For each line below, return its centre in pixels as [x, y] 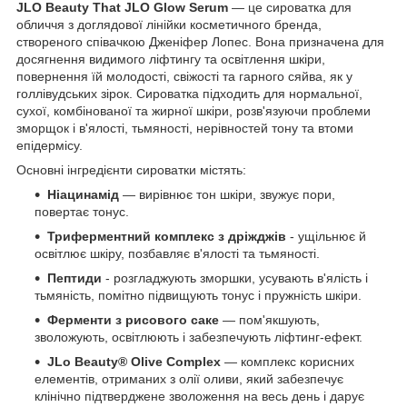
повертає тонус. [84, 211]
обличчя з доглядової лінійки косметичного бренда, [169, 24]
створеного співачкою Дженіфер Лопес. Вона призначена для [200, 41]
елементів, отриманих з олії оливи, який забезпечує [189, 378]
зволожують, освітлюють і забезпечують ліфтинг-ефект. [200, 337]
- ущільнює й [326, 236]
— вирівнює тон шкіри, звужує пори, [229, 194]
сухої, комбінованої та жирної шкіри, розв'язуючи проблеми [194, 110]
